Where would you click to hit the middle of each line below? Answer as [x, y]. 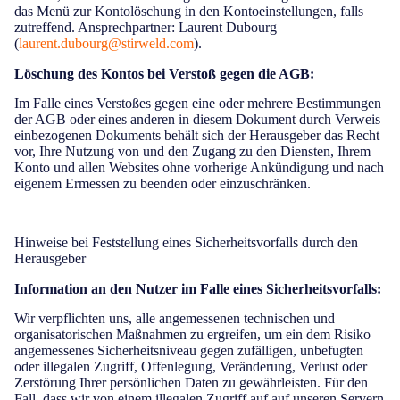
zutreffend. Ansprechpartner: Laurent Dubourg [146, 27]
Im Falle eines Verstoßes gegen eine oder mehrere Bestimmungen [198, 103]
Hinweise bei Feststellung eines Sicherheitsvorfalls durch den [186, 242]
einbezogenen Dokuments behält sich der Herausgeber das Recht [197, 135]
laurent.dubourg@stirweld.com [106, 43]
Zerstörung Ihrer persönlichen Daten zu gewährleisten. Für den [191, 383]
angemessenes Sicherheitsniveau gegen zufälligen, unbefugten [189, 350]
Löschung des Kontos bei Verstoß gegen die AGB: [164, 74]
